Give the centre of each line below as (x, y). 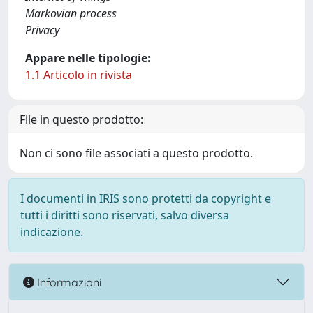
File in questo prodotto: (81, 119)
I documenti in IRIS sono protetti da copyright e (146, 198)
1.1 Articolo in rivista (79, 75)
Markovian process (71, 13)
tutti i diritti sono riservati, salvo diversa (125, 215)
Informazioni (68, 282)
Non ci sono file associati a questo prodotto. (136, 153)
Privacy (42, 30)
